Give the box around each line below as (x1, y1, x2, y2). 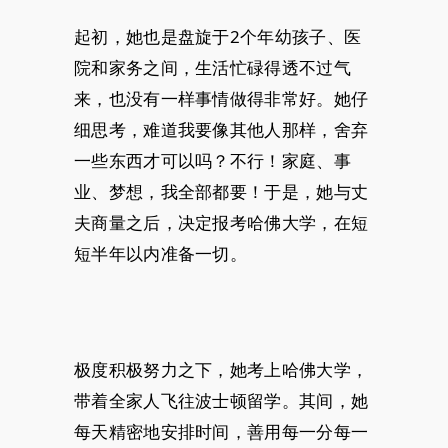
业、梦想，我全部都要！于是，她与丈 (74, 179, 369, 203)
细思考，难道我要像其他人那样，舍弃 (74, 117, 369, 141)
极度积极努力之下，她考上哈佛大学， (74, 357, 369, 381)
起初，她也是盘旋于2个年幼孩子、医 (74, 24, 362, 48)
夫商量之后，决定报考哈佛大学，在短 (74, 210, 369, 234)
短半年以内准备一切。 (74, 241, 248, 265)
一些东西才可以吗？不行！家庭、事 (74, 148, 351, 172)
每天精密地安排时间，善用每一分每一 (74, 419, 369, 443)
